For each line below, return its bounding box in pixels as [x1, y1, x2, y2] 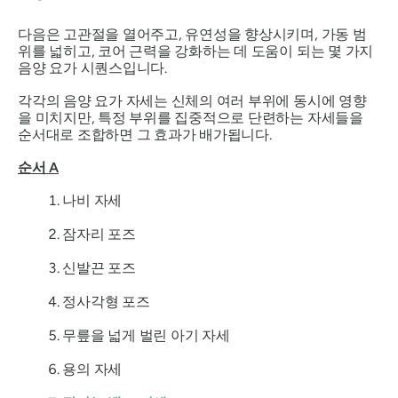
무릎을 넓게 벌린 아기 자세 [62, 326, 230, 344]
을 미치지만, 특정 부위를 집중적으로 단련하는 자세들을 [18, 108, 363, 126]
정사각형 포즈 [62, 292, 150, 310]
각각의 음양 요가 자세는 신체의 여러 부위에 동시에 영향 [18, 92, 367, 109]
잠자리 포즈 [62, 225, 136, 243]
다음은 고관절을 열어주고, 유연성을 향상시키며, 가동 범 [18, 25, 367, 43]
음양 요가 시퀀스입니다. [18, 59, 167, 76]
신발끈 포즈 [62, 259, 136, 276]
